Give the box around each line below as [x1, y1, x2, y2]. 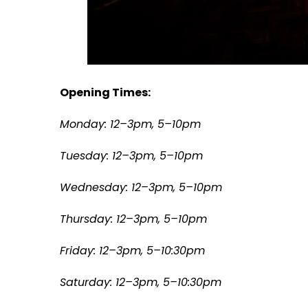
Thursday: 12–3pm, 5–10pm [60, 210, 207, 227]
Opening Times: [60, 84, 151, 100]
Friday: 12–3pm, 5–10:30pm [60, 242, 205, 258]
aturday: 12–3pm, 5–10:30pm [66, 274, 221, 290]
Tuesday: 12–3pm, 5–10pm [60, 147, 203, 164]
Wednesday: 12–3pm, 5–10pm [60, 179, 222, 195]
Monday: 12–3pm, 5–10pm [60, 115, 201, 132]
